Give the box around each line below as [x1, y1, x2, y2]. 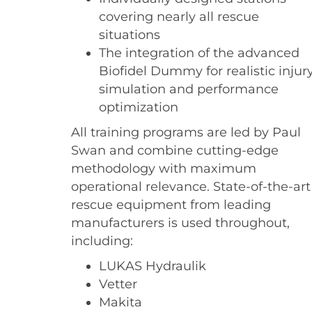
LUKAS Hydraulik [99, 258, 206, 274]
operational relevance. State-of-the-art [71, 179, 311, 194]
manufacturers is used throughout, [71, 215, 290, 231]
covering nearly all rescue [99, 8, 259, 24]
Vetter [99, 276, 137, 292]
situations [99, 26, 160, 42]
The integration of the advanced [99, 45, 299, 60]
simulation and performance [99, 81, 279, 96]
